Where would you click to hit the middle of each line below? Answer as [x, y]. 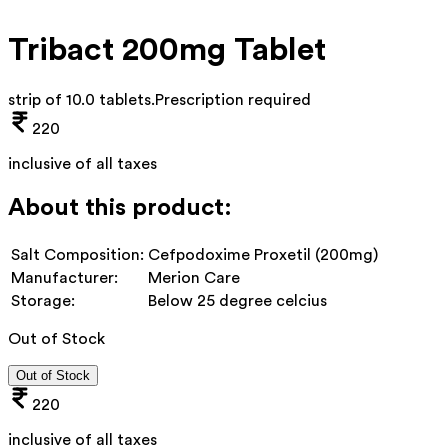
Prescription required [233, 99]
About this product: [120, 207]
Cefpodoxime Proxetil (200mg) [263, 254]
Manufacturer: [64, 277]
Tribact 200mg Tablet [167, 50]
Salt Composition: [77, 254]
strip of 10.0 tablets [79, 99]
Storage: [43, 300]
